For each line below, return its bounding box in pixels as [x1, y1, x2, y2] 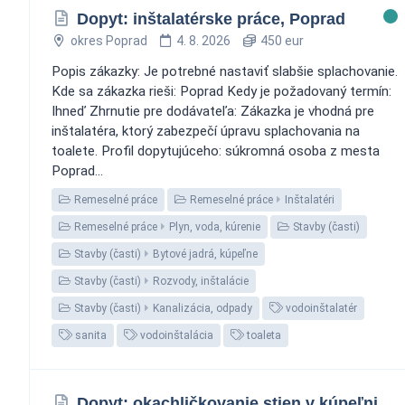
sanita [72, 328, 107, 342]
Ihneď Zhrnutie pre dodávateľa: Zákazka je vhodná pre [52, 102, 374, 119]
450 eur [257, 33, 304, 48]
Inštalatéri [285, 193, 334, 206]
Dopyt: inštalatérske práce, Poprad [76, 9, 345, 28]
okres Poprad [70, 33, 147, 48]
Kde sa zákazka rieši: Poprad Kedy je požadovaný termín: [52, 82, 391, 99]
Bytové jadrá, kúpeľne [153, 247, 258, 260]
